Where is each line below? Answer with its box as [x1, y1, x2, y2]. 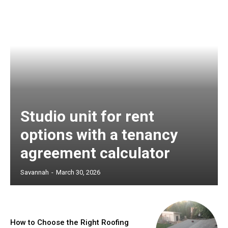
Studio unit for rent [20, 107, 154, 125]
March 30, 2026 [56, 168, 100, 176]
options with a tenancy [20, 125, 178, 144]
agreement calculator [20, 144, 170, 162]
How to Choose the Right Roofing [10, 218, 129, 227]
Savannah [20, 168, 49, 176]
